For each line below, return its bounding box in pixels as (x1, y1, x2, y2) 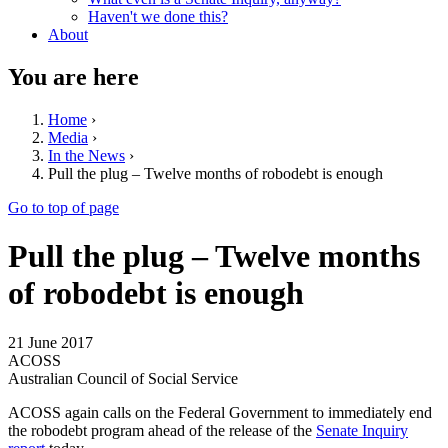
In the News (48, 146, 125, 164)
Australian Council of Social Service (8, 369, 238, 387)
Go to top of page (8, 198, 119, 216)
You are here (8, 63, 139, 90)
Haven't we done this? (88, 8, 228, 25)
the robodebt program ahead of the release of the (8, 421, 316, 439)
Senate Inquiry (316, 421, 408, 439)
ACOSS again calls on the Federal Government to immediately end (8, 403, 432, 421)
